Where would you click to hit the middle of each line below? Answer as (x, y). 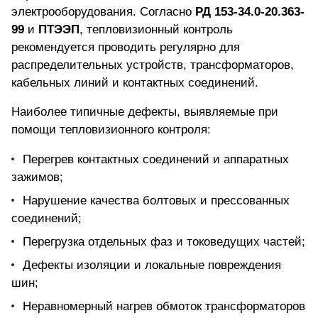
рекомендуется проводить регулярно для (126, 48)
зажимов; (37, 177)
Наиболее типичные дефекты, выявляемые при (145, 112)
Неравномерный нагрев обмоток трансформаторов (164, 307)
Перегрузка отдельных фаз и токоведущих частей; (164, 242)
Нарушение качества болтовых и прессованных (156, 201)
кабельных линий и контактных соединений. (135, 83)
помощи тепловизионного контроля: (111, 130)
